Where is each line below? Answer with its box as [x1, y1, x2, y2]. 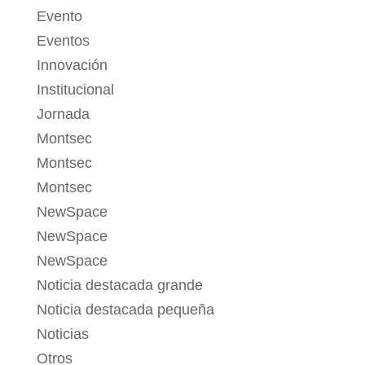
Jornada [36, 106, 90, 123]
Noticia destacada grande [36, 277, 203, 294]
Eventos [36, 33, 90, 50]
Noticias [36, 326, 89, 343]
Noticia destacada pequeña [36, 301, 214, 319]
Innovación [36, 57, 108, 74]
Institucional [36, 81, 114, 99]
